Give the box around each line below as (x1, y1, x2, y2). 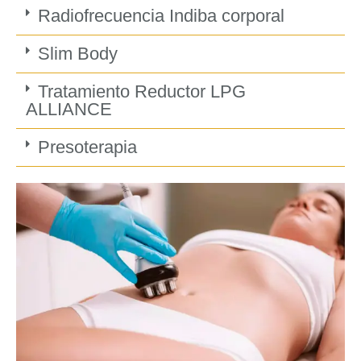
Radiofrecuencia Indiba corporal (37, 6, 284, 27)
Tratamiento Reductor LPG (37, 81, 246, 102)
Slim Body (37, 44, 118, 64)
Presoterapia (37, 137, 137, 158)
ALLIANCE (26, 99, 112, 120)
